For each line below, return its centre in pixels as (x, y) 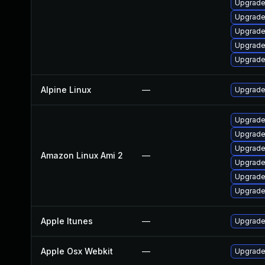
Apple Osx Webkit (77, 251)
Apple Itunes (67, 221)
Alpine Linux (66, 90)
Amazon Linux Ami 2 (82, 155)
